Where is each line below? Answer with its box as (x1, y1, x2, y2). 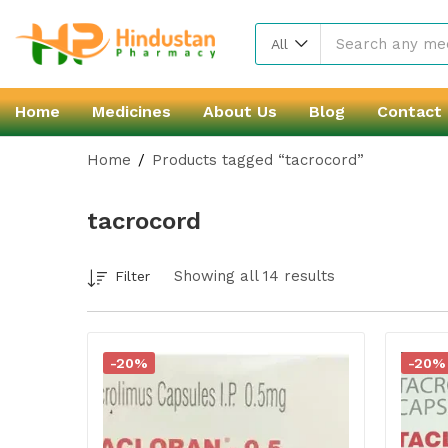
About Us (203, 102, 277, 121)
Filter (115, 267, 150, 284)
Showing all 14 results (174, 267, 335, 285)
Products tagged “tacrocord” (152, 151, 364, 169)
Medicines (92, 102, 171, 121)
